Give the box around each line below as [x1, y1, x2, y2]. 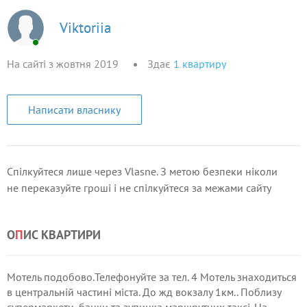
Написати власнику [28, 103, 121, 116]
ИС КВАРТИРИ [23, 227, 101, 243]
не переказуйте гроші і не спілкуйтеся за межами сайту [7, 181, 271, 195]
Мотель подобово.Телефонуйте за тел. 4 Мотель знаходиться [7, 270, 297, 284]
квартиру [182, 57, 226, 71]
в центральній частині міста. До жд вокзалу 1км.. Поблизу [7, 285, 281, 299]
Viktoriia [60, 18, 111, 37]
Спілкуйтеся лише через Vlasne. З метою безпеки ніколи [7, 164, 278, 178]
